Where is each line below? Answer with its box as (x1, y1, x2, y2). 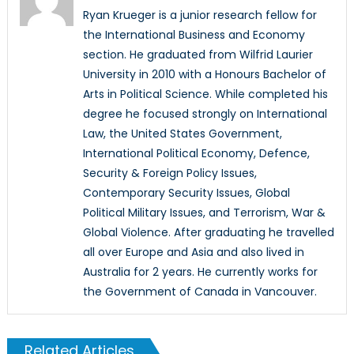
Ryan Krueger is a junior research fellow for (82, 6, 317, 23)
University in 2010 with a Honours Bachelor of (82, 66, 326, 82)
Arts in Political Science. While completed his (82, 85, 328, 102)
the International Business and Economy (82, 26, 305, 43)
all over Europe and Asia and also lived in (82, 243, 304, 260)
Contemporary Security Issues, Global (82, 184, 290, 201)
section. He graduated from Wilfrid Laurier (82, 46, 313, 62)
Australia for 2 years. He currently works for (82, 263, 318, 280)
